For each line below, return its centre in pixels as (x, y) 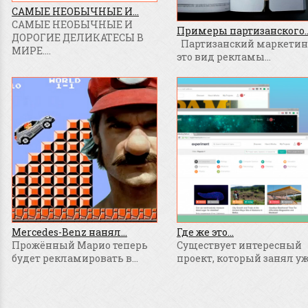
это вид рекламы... (224, 57)
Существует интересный (239, 245)
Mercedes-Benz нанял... (69, 232)
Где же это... (205, 232)
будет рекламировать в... (75, 258)
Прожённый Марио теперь (80, 245)
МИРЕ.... (31, 51)
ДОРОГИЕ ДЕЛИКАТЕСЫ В (78, 38)
